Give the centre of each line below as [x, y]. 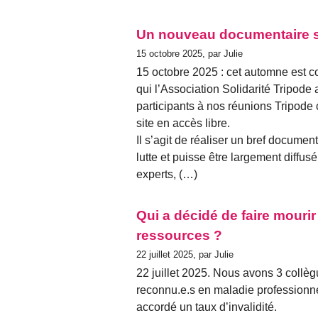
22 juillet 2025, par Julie [185, 255]
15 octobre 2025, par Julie [190, 53]
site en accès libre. [183, 124]
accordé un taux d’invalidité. [207, 307]
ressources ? [179, 236]
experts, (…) [167, 175]
